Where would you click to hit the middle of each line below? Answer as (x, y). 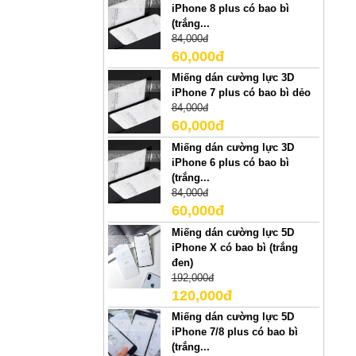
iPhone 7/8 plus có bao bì (234, 332)
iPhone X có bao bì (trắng (234, 247)
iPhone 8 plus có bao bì (230, 8)
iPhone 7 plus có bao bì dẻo (241, 93)
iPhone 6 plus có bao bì (230, 163)
